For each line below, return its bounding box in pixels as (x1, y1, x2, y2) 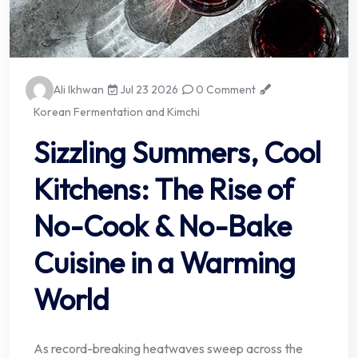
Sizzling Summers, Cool (34, 134, 321, 171)
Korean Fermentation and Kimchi (34, 105, 200, 120)
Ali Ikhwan (54, 82, 104, 97)
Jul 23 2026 (117, 82, 179, 97)
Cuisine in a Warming (34, 245, 296, 281)
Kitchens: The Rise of (34, 171, 293, 208)
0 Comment (193, 82, 257, 97)
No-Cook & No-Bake (34, 208, 292, 245)
